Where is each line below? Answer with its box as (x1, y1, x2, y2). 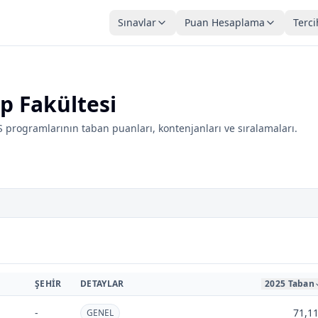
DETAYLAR (80, 278, 124, 290)
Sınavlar (118, 16, 156, 29)
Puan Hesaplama (185, 16, 265, 29)
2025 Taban (265, 278, 314, 290)
